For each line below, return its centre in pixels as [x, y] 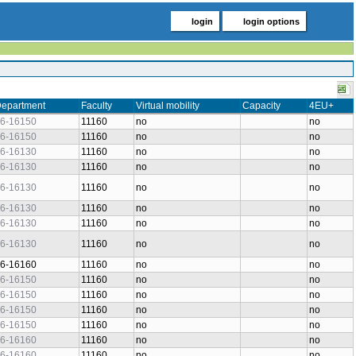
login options [271, 21]
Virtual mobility [168, 106]
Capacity [261, 106]
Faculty [97, 106]
